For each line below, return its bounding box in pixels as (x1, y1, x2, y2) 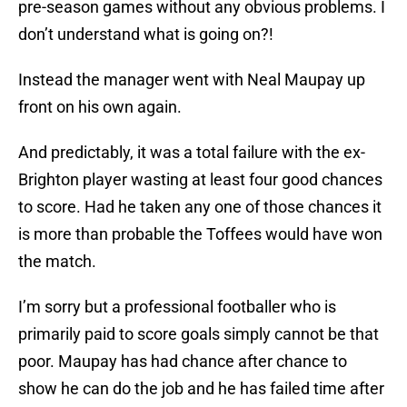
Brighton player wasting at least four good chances (18, 170, 382, 190)
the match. (18, 252, 96, 272)
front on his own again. (18, 97, 182, 117)
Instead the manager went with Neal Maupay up (18, 70, 365, 90)
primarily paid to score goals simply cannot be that (18, 324, 379, 344)
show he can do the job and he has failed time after (18, 379, 384, 399)
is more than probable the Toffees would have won (18, 224, 382, 244)
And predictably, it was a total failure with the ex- (18, 143, 365, 163)
